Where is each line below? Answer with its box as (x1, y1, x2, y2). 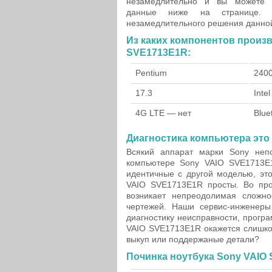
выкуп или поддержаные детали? (126, 234, 259, 244)
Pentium (135, 68, 167, 78)
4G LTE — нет (135, 108, 191, 118)
